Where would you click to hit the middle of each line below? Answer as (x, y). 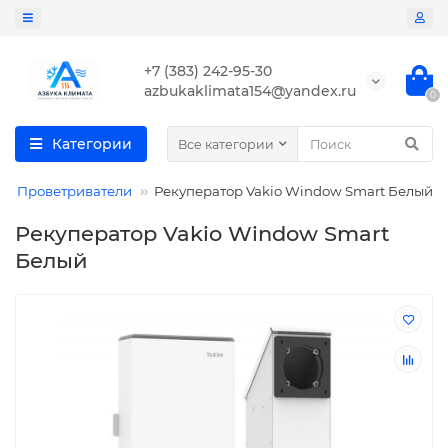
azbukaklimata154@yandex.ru (250, 91)
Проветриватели (74, 191)
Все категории (226, 144)
